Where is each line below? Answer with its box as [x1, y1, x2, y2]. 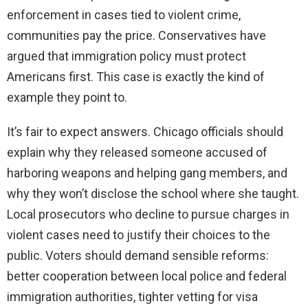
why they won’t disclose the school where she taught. [7, 186, 299, 201]
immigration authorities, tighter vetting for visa [7, 289, 258, 305]
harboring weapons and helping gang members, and [7, 166, 287, 181]
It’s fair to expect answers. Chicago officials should [7, 124, 283, 140]
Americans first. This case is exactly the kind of [7, 69, 265, 85]
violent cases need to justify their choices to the [7, 228, 270, 243]
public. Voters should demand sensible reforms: [7, 248, 269, 263]
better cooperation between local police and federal [7, 269, 287, 284]
